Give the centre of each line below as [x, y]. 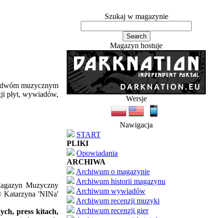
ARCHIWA [86, 162]
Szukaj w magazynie [136, 16]
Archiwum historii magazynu [121, 181]
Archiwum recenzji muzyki [118, 201]
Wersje [136, 99]
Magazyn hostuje [136, 45]
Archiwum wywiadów [111, 191]
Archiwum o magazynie [113, 172]
